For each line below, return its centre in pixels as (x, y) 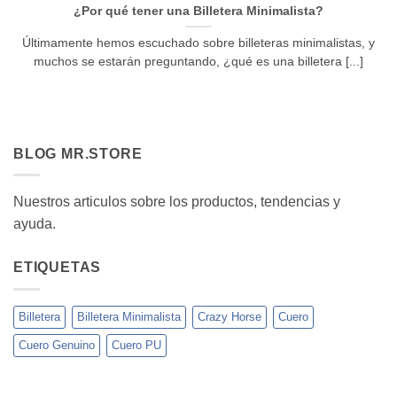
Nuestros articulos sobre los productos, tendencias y (177, 202)
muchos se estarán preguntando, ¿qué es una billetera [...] (198, 62)
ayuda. (35, 224)
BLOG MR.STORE (78, 153)
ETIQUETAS (58, 268)
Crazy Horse (230, 316)
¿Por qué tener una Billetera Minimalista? (198, 12)
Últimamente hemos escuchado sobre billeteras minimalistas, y (198, 43)
